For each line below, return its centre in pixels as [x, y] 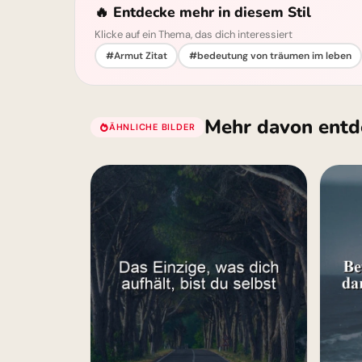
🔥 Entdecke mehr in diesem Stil [203, 12]
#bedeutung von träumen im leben [270, 55]
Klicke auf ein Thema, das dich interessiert [194, 34]
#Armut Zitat [136, 55]
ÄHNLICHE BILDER [152, 126]
